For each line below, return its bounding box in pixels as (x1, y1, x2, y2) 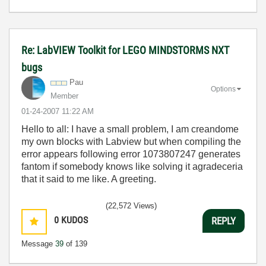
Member (50, 91, 78, 100)
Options (211, 84, 236, 93)
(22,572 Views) (106, 201, 157, 210)
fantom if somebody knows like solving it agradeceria (21, 161, 243, 172)
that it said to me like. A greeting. (21, 174, 156, 184)
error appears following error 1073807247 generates (21, 149, 240, 159)
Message (21, 239, 55, 248)
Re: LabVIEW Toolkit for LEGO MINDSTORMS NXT (21, 44, 229, 56)
